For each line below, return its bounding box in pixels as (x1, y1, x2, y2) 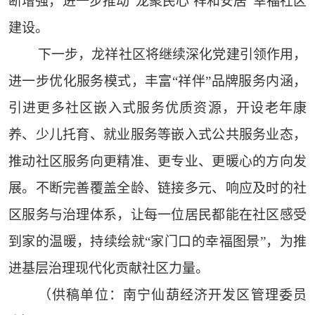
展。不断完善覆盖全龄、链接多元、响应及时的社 (8, 181, 307, 196)
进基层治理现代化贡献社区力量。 (8, 261, 209, 276)
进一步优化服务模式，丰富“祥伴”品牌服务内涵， (8, 74, 307, 89)
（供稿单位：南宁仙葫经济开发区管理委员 (37, 288, 307, 303)
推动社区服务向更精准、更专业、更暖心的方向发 (8, 154, 307, 169)
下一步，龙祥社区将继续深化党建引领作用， (37, 47, 307, 63)
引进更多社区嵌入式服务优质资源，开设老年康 (8, 101, 307, 116)
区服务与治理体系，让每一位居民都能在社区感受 (8, 207, 307, 223)
